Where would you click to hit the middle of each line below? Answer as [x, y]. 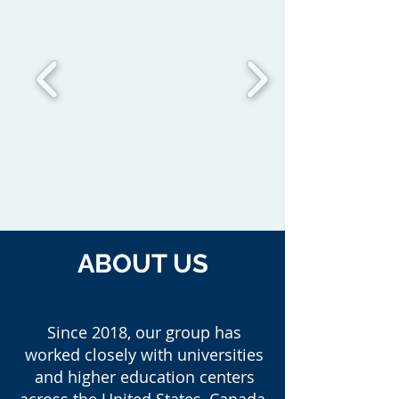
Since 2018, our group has [144, 332]
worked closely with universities [144, 354]
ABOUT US [142, 263]
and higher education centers [144, 376]
